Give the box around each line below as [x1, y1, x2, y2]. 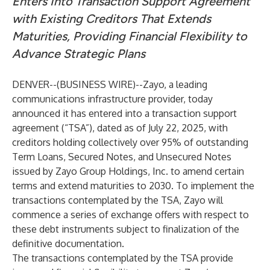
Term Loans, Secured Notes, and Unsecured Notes [12, 151, 231, 163]
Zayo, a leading [143, 78, 207, 90]
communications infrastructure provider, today [12, 93, 213, 105]
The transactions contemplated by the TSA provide [12, 252, 233, 264]
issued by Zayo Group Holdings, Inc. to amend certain [12, 165, 244, 177]
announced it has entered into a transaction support [12, 107, 237, 119]
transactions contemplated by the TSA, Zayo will [12, 194, 223, 206]
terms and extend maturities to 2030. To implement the [12, 180, 254, 192]
